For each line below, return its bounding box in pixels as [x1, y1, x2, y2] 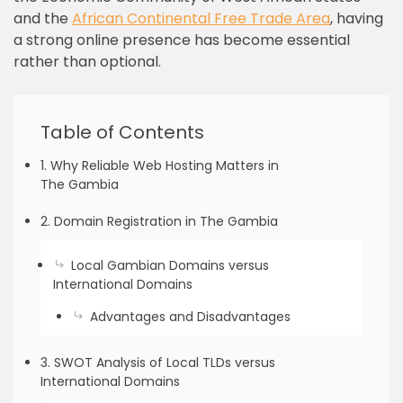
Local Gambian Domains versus [71, 256, 269, 274]
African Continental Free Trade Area [72, 8, 330, 29]
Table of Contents [40, 120, 204, 145]
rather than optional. [13, 51, 161, 72]
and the [13, 8, 72, 29]
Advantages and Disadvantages [89, 308, 291, 326]
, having [330, 8, 383, 29]
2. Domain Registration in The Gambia [40, 212, 278, 230]
